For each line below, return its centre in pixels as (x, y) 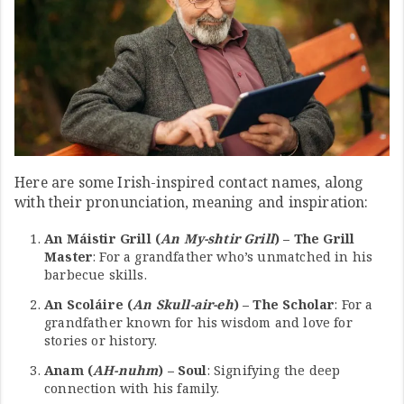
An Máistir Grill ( (103, 238)
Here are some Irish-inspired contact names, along (189, 183)
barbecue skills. (96, 274)
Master (69, 256)
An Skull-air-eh (183, 304)
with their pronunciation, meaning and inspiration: (192, 202)
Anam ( (69, 370)
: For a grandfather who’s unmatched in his (233, 256)
